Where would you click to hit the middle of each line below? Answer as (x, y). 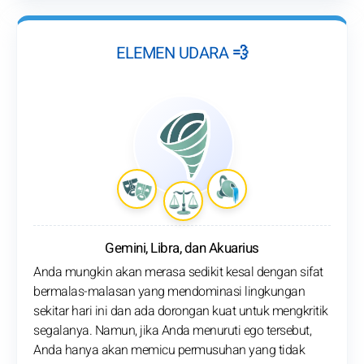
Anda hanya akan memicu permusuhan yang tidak (169, 351)
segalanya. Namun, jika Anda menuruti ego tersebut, (172, 331)
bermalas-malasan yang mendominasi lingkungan (169, 292)
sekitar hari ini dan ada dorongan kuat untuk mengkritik (181, 312)
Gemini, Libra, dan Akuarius (182, 249)
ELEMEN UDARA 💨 (182, 54)
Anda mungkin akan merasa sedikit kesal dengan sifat (178, 273)
